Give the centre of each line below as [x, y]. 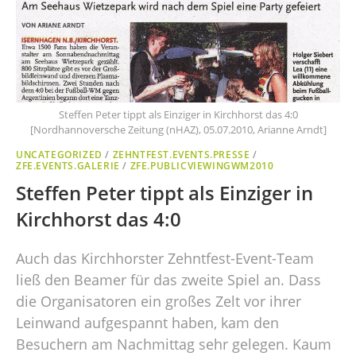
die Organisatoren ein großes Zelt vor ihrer [159, 302]
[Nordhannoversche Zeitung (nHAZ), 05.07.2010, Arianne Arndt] [178, 130]
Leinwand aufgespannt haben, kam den [147, 323]
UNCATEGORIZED [59, 155]
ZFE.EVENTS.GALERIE [68, 166]
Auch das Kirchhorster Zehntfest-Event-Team [165, 259]
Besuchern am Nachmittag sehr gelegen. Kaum [174, 344]
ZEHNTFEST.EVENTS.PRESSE [181, 155]
